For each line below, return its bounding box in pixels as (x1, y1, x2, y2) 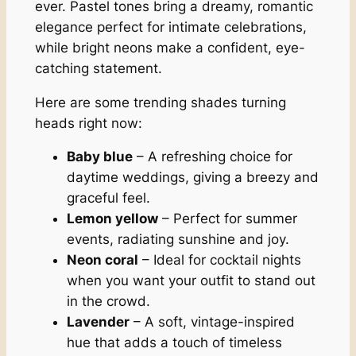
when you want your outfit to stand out (66, 273, 315, 289)
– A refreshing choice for (132, 149, 292, 165)
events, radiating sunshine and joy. (66, 231, 289, 248)
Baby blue (66, 149, 133, 165)
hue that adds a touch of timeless (66, 335, 282, 351)
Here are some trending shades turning (34, 94, 286, 110)
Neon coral (66, 252, 138, 269)
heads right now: (34, 114, 142, 131)
